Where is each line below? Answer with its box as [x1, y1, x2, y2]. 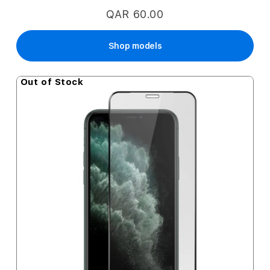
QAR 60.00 [106, 8, 164, 20]
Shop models [108, 41, 162, 51]
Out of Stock [20, 77, 84, 87]
